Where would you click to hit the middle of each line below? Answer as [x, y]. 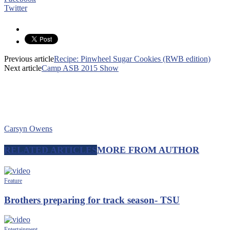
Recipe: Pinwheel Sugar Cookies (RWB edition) [132, 59]
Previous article [29, 59]
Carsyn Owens [28, 129]
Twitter [16, 8]
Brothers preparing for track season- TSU [92, 200]
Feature [13, 180]
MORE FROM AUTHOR [148, 150]
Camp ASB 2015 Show [80, 68]
